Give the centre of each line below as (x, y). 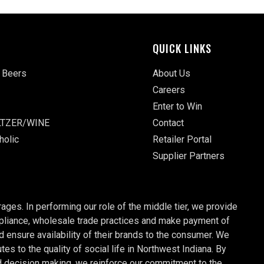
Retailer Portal (182, 139)
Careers (169, 90)
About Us (171, 73)
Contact (168, 123)
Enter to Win (177, 106)
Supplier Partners (188, 156)
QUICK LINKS (182, 48)
